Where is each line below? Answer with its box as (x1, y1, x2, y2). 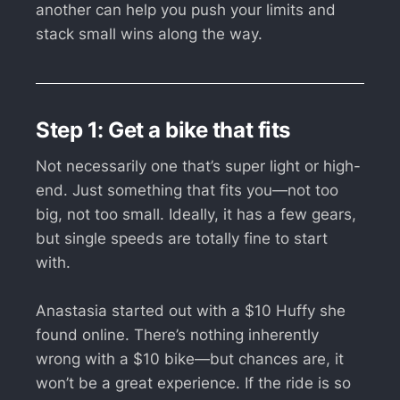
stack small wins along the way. (36, 25, 262, 44)
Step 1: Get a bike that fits (36, 117, 290, 144)
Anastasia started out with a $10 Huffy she (36, 301, 346, 320)
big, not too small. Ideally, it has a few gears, (36, 204, 356, 223)
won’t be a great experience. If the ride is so (36, 373, 351, 392)
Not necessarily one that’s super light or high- (36, 156, 361, 175)
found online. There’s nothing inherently (36, 325, 319, 344)
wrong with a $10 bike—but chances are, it (36, 349, 344, 368)
